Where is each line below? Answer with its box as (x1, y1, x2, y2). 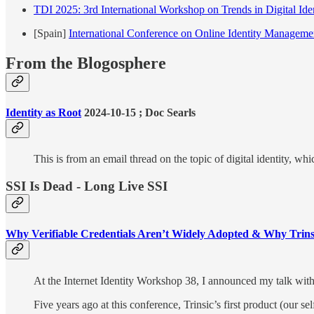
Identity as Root (6, 107, 81, 119)
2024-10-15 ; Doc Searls (81, 107, 196, 119)
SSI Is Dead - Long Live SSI (6, 179, 168, 194)
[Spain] (34, 27, 69, 39)
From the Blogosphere (6, 53, 166, 72)
